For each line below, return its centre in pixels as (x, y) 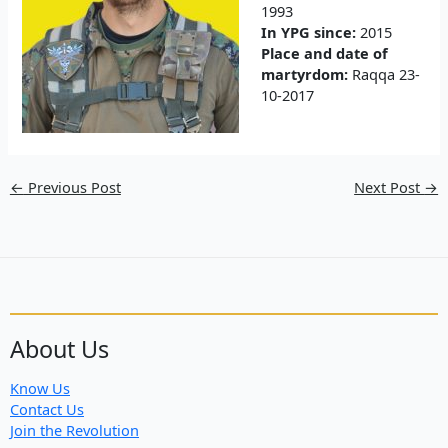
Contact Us (47, 408)
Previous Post (72, 186)
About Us (59, 348)
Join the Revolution (74, 429)
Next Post (389, 186)
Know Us (40, 387)
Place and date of (325, 53)
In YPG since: (309, 32)
